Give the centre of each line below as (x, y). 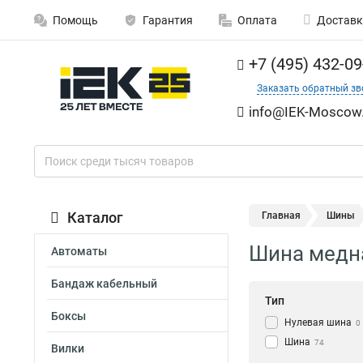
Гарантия (168, 20)
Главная (281, 216)
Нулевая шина (318, 323)
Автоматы (79, 251)
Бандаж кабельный (104, 284)
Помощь (75, 20)
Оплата (257, 20)
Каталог (95, 218)
